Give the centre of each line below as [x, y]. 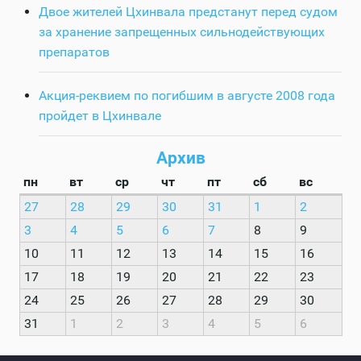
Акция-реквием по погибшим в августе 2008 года [187, 96]
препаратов [74, 52]
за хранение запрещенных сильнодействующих [182, 32]
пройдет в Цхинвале [100, 116]
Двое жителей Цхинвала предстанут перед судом [188, 12]
